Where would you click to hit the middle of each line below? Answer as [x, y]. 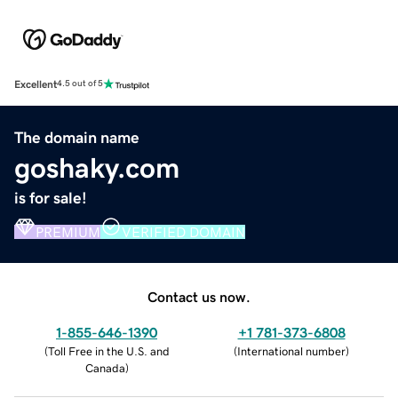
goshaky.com [97, 167]
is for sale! [51, 198]
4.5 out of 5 [80, 84]
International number [291, 351]
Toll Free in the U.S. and [108, 351]
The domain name [77, 137]
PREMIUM [68, 231]
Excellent [36, 84]
